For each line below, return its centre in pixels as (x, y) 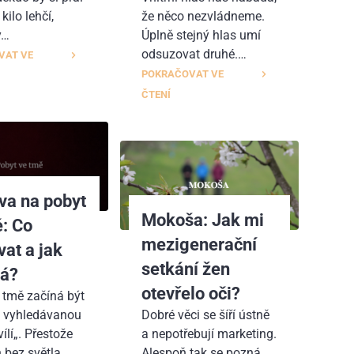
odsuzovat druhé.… (194, 54)
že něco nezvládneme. (203, 16)
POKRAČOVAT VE (182, 73)
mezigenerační (199, 244)
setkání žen (185, 268)
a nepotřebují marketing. (209, 333)
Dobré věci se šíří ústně (205, 314)
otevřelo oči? (190, 293)
